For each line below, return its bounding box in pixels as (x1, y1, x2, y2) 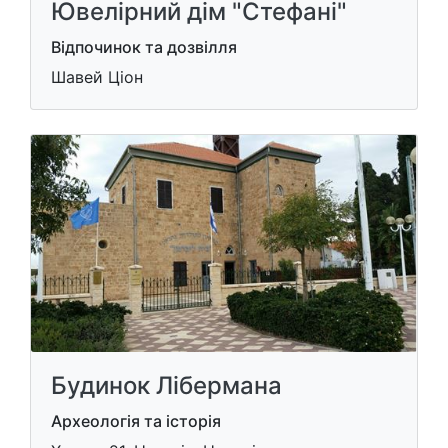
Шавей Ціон (51, 67, 143, 87)
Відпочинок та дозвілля (51, 37, 237, 57)
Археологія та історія (51, 410, 221, 431)
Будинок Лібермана (51, 370, 282, 400)
